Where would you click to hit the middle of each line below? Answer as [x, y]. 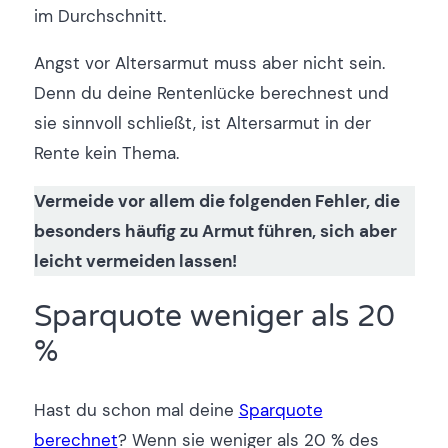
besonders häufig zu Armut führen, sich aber [215, 230]
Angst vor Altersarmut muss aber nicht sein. [209, 63]
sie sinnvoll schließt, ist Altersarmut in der [202, 123]
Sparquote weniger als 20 [214, 317]
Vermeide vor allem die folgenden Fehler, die [216, 200]
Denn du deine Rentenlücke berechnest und [211, 93]
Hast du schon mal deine [136, 409]
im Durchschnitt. [99, 16]
